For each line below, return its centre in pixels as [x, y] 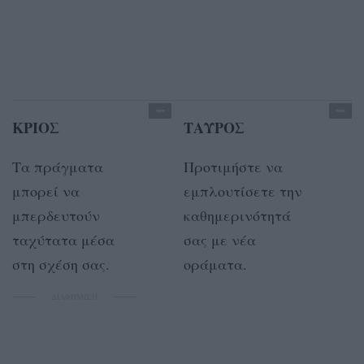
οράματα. [215, 264]
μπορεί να [46, 191]
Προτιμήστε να [233, 166]
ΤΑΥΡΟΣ [214, 127]
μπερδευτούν [56, 215]
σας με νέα [220, 239]
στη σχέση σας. [66, 264]
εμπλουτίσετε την [243, 191]
